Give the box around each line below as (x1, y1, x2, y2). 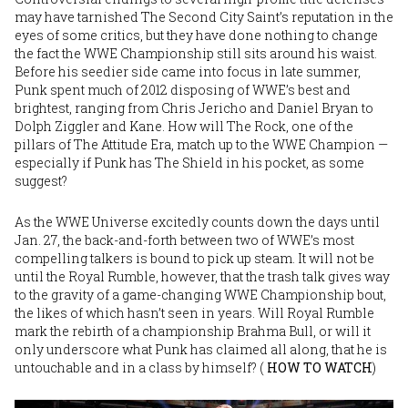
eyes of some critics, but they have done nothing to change (15, 25, 378, 44)
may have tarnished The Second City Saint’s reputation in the (15, 7, 393, 25)
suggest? (15, 171, 67, 189)
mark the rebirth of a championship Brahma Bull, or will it (15, 321, 371, 340)
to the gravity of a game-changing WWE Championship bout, (15, 285, 386, 303)
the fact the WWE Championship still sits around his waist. (15, 44, 377, 62)
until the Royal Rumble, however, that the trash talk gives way (15, 267, 390, 285)
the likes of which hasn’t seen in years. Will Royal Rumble (15, 303, 374, 321)
